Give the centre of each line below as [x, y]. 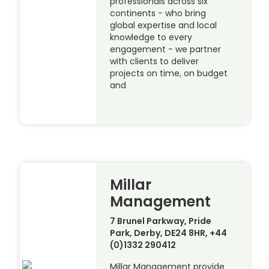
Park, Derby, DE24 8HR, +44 [169, 233]
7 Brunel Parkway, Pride [161, 221]
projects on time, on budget [169, 73]
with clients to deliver [155, 61]
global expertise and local [164, 25]
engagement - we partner [166, 49]
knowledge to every [151, 37]
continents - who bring [158, 13]
